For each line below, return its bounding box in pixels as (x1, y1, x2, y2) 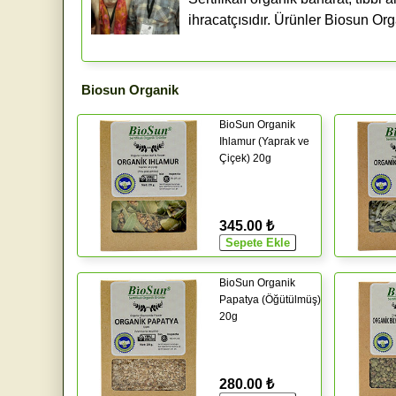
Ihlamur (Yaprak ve (219, 134, 309, 148)
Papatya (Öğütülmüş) (219, 293, 321, 306)
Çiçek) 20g (219, 151, 271, 164)
